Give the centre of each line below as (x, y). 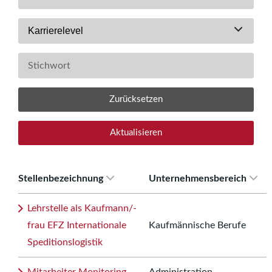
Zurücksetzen (136, 100)
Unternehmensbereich (198, 179)
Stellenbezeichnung (61, 179)
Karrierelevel (56, 31)
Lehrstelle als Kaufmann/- (82, 209)
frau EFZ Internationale (77, 226)
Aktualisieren (136, 133)
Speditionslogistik (65, 243)
